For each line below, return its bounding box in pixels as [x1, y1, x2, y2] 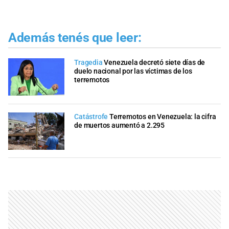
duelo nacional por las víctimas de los [74, 67, 192, 76]
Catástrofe [74, 112, 108, 121]
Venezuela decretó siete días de [104, 58, 205, 67]
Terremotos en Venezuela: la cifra [109, 112, 216, 121]
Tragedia [74, 58, 103, 67]
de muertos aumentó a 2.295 [74, 121, 165, 130]
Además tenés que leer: [8, 30, 142, 45]
